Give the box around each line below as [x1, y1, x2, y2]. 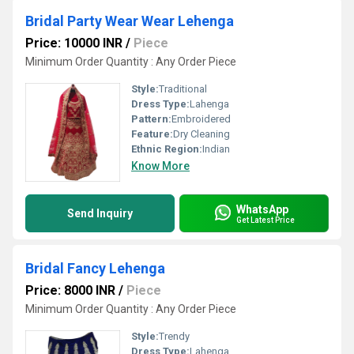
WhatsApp [236, 202, 288, 216]
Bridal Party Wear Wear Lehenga [25, 13, 234, 29]
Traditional [159, 83, 207, 95]
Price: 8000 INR [25, 283, 115, 298]
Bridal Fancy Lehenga [25, 260, 165, 277]
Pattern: [131, 113, 171, 125]
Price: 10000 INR [25, 36, 122, 51]
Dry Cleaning [173, 128, 230, 140]
